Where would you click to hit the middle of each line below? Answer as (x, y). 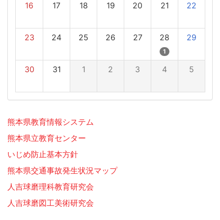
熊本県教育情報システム (51, 122)
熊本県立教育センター (47, 138)
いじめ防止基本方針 (43, 154)
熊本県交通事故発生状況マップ (62, 170)
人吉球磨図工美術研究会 (51, 203)
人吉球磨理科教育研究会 (51, 186)
